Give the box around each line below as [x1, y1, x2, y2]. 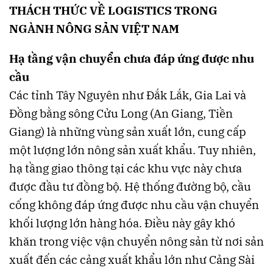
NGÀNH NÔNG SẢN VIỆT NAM [9, 21, 179, 37]
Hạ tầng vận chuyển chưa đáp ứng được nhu [9, 51, 254, 66]
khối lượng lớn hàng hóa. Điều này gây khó [9, 216, 235, 231]
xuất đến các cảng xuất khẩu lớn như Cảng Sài [9, 252, 255, 268]
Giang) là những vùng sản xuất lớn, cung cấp [9, 124, 246, 140]
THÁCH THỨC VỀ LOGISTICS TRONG [9, 3, 218, 18]
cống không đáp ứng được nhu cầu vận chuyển [9, 197, 259, 213]
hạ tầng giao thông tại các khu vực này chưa [9, 161, 242, 176]
